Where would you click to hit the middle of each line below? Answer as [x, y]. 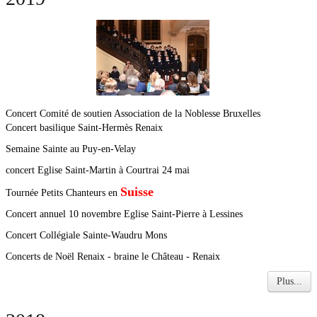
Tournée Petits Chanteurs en [62, 193]
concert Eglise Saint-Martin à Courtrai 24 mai [98, 170]
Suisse [139, 192]
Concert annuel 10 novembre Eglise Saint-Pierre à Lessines [124, 214]
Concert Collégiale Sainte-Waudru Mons [86, 235]
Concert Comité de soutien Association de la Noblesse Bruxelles [133, 114]
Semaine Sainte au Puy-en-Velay [71, 149]
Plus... [289, 281]
